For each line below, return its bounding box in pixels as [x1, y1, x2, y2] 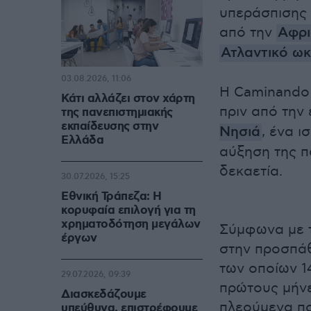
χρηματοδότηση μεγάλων [61, 217, 201, 233]
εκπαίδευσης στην [61, 119, 158, 135]
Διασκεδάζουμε [61, 287, 146, 303]
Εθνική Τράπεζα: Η [61, 189, 162, 205]
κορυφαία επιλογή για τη [61, 203, 196, 219]
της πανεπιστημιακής [61, 105, 173, 121]
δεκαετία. [219, 163, 283, 180]
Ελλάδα [61, 133, 103, 149]
